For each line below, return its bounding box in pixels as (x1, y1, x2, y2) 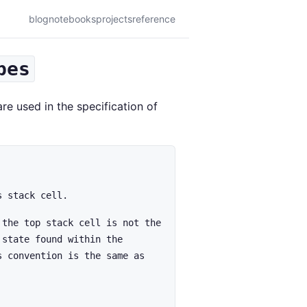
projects (96, 13, 132, 25)
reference (132, 13, 175, 25)
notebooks (49, 13, 96, 25)
